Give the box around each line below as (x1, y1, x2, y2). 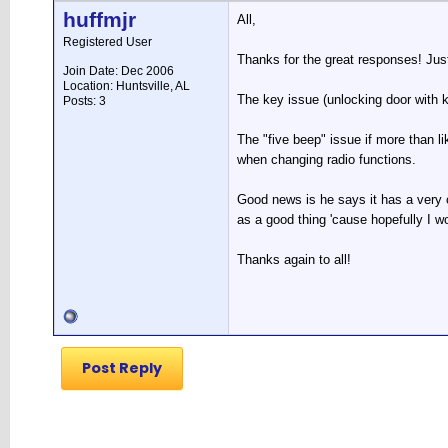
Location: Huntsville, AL (63, 79, 190, 93)
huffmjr (63, 8, 136, 32)
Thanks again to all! (237, 252, 351, 267)
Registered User (63, 35, 152, 49)
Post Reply (82, 358, 162, 378)
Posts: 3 (63, 94, 106, 108)
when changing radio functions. (237, 152, 416, 167)
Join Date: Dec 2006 (63, 64, 174, 78)
